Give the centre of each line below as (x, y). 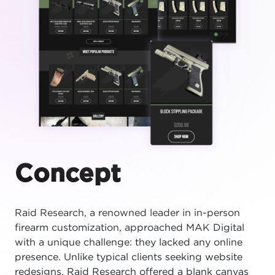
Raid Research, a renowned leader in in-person (127, 213)
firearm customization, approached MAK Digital (130, 228)
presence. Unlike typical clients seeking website (129, 258)
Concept (68, 174)
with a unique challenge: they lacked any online (129, 243)
